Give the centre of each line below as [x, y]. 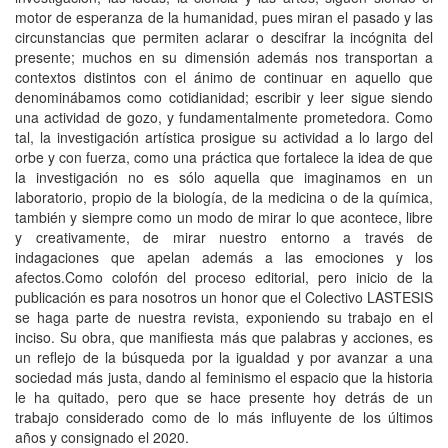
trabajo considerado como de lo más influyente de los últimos [224, 417]
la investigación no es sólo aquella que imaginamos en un [224, 177]
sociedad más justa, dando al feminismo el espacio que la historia [224, 377]
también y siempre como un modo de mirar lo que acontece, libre [224, 217]
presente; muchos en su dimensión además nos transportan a [224, 57]
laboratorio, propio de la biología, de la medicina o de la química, [224, 197]
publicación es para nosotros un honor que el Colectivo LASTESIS [224, 297]
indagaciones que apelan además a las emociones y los [224, 257]
